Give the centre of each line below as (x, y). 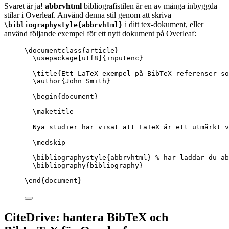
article (100, 51)
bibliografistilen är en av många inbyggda (150, 6)
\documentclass (53, 51)
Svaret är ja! (25, 6)
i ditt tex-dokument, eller (163, 25)
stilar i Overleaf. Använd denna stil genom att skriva (88, 15)
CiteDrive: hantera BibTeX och (86, 217)
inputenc (123, 58)
